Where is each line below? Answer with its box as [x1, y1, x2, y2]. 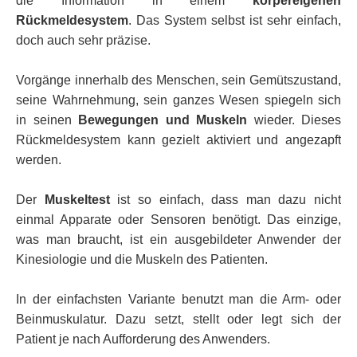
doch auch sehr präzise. [16, 33, 151, 47]
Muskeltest [44, 192, 110, 206]
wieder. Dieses [247, 112, 341, 127]
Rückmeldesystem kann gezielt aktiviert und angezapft [16, 132, 341, 147]
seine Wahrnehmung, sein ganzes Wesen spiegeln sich [16, 92, 341, 107]
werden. [16, 152, 61, 167]
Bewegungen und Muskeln [78, 112, 247, 127]
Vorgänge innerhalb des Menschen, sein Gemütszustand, [16, 73, 341, 87]
